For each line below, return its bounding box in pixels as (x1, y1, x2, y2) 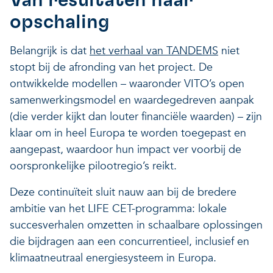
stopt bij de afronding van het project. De (10, 59, 213, 75)
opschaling (10, 12, 110, 32)
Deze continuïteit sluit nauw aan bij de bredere (10, 184, 236, 200)
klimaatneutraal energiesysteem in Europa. (10, 250, 216, 266)
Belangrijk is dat (10, 43, 90, 58)
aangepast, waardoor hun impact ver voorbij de (10, 141, 241, 157)
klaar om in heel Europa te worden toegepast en (10, 125, 246, 141)
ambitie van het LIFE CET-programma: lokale (10, 200, 227, 216)
